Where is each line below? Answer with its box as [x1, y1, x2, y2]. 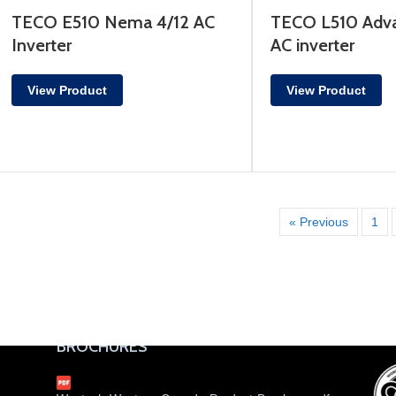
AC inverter [270, 34, 354, 57]
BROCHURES [57, 337, 148, 356]
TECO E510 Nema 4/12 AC [11, 11, 215, 34]
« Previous [288, 214, 348, 229]
